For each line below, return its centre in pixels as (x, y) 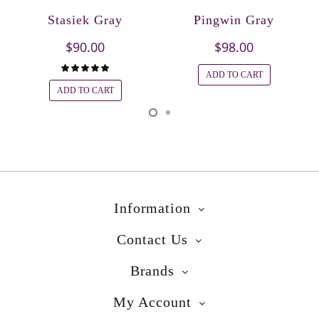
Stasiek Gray (85, 20)
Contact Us (152, 239)
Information (152, 208)
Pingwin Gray (234, 20)
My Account (152, 302)
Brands (152, 270)
